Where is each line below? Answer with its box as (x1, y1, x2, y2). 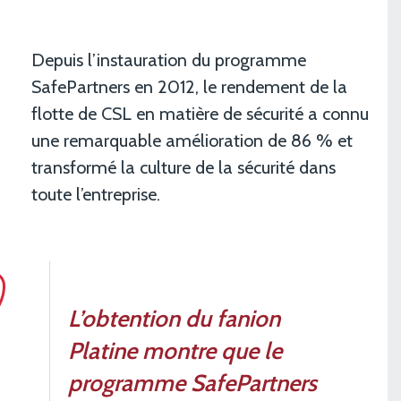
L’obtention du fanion (68, 303, 280, 333)
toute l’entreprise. (31, 183, 160, 205)
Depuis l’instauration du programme (31, 48, 306, 71)
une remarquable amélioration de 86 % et (31, 129, 353, 151)
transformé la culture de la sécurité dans (31, 156, 336, 178)
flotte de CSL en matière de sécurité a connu (31, 102, 369, 124)
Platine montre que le (68, 336, 282, 365)
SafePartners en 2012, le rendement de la (31, 75, 347, 98)
